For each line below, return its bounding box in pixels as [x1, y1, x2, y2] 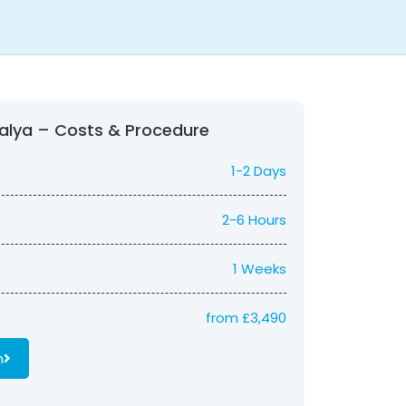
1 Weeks [233, 259, 286, 278]
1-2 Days [231, 161, 286, 180]
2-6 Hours [222, 210, 286, 229]
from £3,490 [206, 308, 286, 327]
